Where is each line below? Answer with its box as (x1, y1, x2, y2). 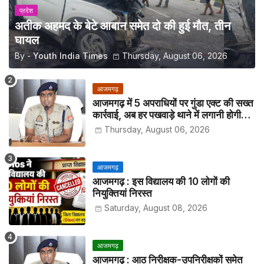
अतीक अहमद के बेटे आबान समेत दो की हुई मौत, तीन (15, 19, 230, 34)
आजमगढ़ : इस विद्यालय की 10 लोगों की (93, 175, 230, 187)
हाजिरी (93, 120, 115, 133)
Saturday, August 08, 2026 (104, 202, 207, 213)
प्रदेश (19, 6, 33, 15)
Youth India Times (33, 51, 108, 61)
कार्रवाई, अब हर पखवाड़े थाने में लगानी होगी (93, 108, 241, 121)
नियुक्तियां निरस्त (93, 187, 152, 199)
